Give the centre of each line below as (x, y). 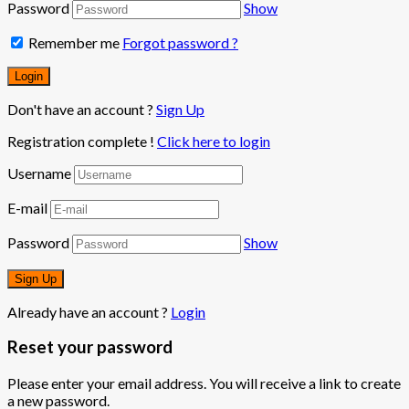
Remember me (73, 42)
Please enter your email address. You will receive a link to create (204, 383)
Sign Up (180, 109)
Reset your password (90, 347)
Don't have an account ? (82, 109)
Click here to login (214, 141)
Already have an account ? (89, 311)
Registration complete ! (82, 141)
